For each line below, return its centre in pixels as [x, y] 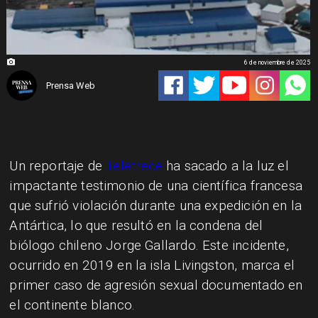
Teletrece [134, 166]
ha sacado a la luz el [225, 166]
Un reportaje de [58, 166]
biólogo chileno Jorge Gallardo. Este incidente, [149, 246]
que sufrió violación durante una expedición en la [156, 206]
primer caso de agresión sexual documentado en [156, 285]
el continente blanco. [72, 305]
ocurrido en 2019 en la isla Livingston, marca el [152, 265]
